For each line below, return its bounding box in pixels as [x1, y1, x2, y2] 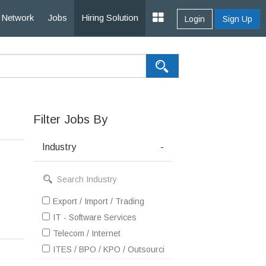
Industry [42, 142, 76, 152]
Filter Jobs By [33, 113, 107, 126]
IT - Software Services [53, 213, 137, 222]
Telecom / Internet [53, 229, 121, 238]
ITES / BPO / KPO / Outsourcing [53, 245, 174, 254]
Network [1, 12, 34, 23]
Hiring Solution [81, 12, 138, 23]
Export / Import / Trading [53, 197, 144, 206]
